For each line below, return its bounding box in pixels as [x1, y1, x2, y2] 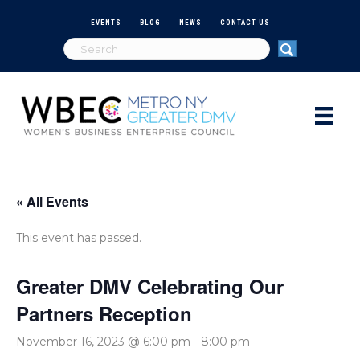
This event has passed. [16, 230, 141, 245]
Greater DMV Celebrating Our [16, 272, 284, 300]
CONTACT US [219, 18, 270, 27]
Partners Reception [16, 299, 192, 327]
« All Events [16, 191, 88, 211]
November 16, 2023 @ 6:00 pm [16, 333, 190, 349]
